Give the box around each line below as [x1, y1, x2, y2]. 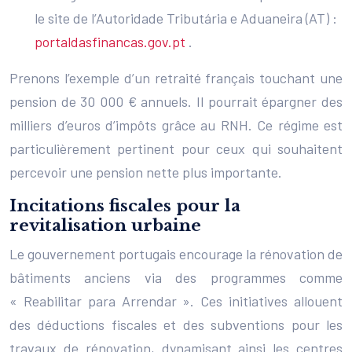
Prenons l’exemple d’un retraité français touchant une [9, 68, 343, 86]
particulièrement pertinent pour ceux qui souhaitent [9, 139, 343, 157]
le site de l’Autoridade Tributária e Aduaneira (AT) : [35, 9, 337, 27]
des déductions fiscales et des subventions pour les [9, 315, 343, 333]
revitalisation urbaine [9, 214, 201, 236]
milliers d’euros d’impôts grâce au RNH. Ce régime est [9, 115, 343, 134]
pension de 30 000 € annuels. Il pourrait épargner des [9, 92, 343, 110]
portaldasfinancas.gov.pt [35, 32, 189, 50]
